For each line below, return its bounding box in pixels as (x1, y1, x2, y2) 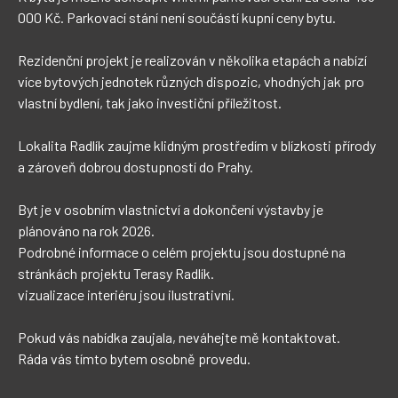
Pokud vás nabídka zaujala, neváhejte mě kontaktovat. (18, 329, 340, 346)
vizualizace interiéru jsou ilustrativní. (18, 286, 235, 303)
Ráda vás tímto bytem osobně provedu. (18, 350, 251, 367)
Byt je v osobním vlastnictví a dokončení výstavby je (18, 201, 326, 218)
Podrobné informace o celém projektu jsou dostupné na (18, 243, 348, 260)
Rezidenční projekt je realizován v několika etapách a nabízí (18, 52, 370, 68)
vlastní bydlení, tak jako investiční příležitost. (18, 94, 284, 111)
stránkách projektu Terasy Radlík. (18, 265, 214, 282)
